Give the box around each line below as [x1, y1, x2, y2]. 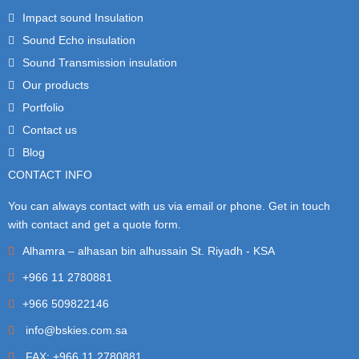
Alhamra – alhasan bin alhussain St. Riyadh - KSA [22, 244, 275, 257]
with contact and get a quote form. [8, 217, 181, 231]
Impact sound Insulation [22, 10, 143, 24]
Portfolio [22, 100, 64, 114]
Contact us [22, 123, 77, 136]
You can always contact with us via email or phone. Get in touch [8, 199, 330, 212]
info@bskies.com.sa [22, 323, 127, 337]
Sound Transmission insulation [22, 55, 177, 69]
